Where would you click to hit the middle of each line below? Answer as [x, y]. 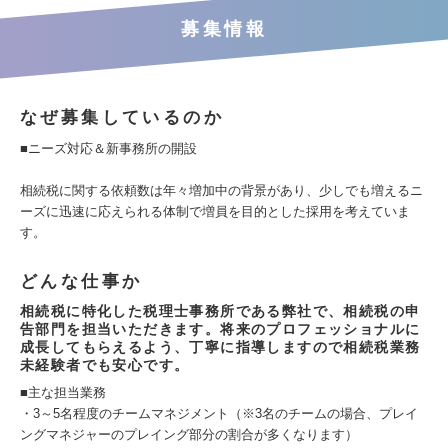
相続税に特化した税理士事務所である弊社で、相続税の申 [220, 311]
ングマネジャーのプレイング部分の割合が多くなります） [189, 434]
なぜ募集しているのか [122, 117]
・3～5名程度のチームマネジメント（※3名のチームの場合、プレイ [219, 413]
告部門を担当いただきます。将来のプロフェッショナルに [220, 329]
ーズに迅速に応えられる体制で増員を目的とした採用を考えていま [215, 211]
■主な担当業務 [63, 392]
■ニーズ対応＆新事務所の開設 [108, 148]
